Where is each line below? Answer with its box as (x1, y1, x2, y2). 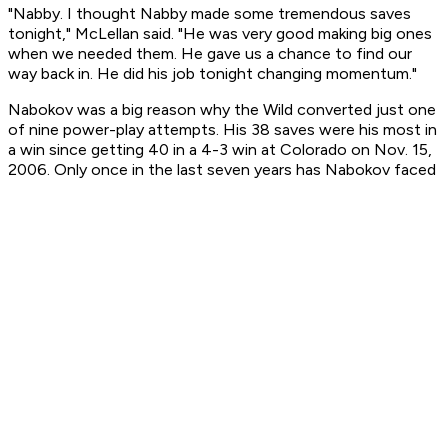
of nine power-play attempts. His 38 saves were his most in (8, 120, 437, 140)
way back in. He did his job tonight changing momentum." (8, 64, 417, 84)
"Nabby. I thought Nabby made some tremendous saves (8, 4, 411, 24)
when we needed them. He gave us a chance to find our (8, 44, 412, 64)
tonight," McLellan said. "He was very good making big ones (8, 24, 432, 44)
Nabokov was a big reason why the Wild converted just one (8, 100, 436, 120)
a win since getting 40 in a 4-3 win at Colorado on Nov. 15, (8, 140, 432, 160)
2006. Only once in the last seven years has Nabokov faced (8, 160, 436, 180)
